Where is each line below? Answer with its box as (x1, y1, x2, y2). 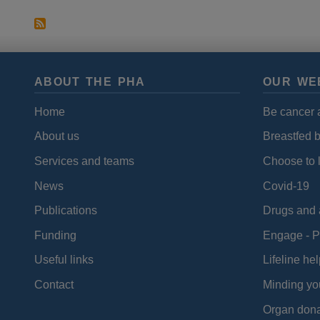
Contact (34, 279, 74, 291)
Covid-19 (263, 179, 309, 192)
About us (34, 130, 79, 143)
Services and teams (34, 154, 134, 167)
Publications (34, 204, 97, 217)
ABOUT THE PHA (34, 76, 146, 89)
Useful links (34, 254, 94, 266)
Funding (34, 229, 76, 241)
